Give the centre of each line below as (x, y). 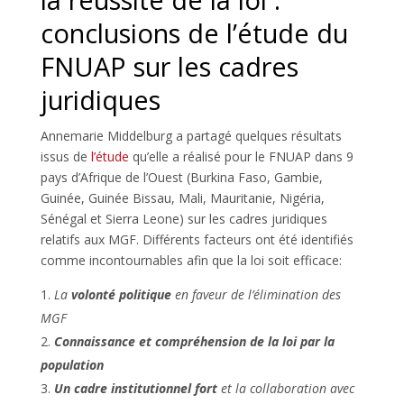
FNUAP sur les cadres (169, 66)
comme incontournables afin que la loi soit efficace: (191, 260)
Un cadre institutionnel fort (135, 388)
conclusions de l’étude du (194, 32)
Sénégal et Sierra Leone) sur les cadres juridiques (184, 218)
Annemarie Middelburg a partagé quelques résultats (191, 135)
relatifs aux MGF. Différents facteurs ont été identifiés (197, 239)
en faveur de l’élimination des (256, 294)
